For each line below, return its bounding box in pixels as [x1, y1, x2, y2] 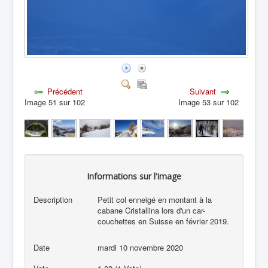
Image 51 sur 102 [25, 96, 90, 108]
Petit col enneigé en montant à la [98, 194, 212, 205]
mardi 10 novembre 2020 [98, 241, 184, 253]
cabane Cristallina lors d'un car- [98, 205, 206, 216]
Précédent [47, 85, 83, 97]
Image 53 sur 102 [178, 96, 243, 108]
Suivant [190, 85, 217, 97]
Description [33, 194, 72, 205]
